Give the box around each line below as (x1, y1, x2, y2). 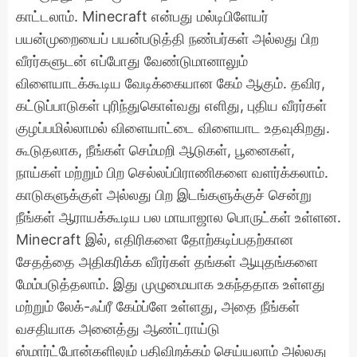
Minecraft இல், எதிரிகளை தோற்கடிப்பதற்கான (16, 230, 293, 248)
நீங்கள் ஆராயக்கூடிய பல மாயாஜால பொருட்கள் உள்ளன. (16, 208, 341, 226)
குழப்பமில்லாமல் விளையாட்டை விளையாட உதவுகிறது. (16, 119, 330, 136)
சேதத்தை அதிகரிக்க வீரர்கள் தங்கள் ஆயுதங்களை (16, 253, 318, 270)
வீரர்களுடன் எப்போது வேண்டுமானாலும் (16, 52, 248, 69)
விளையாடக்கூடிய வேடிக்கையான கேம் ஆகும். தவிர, (16, 74, 325, 92)
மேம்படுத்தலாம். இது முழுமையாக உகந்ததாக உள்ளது (16, 275, 325, 292)
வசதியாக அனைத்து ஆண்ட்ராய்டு (16, 320, 220, 337)
